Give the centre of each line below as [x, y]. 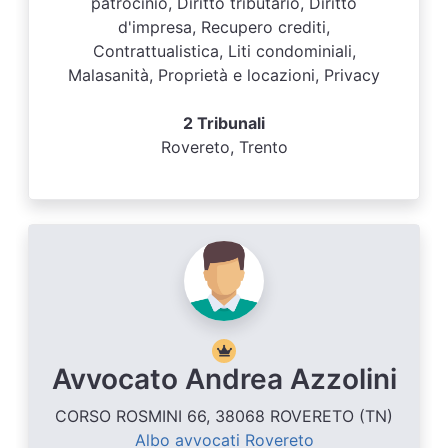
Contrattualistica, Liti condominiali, [224, 51]
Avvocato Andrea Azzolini [224, 378]
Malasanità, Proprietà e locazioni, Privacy [224, 75]
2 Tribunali [224, 123]
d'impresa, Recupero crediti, [224, 27]
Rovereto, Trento [224, 147]
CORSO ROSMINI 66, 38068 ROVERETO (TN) [224, 415]
